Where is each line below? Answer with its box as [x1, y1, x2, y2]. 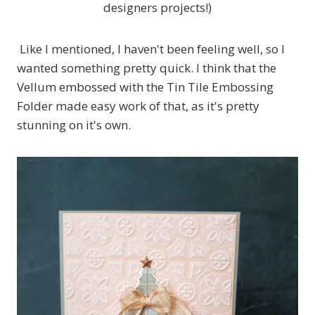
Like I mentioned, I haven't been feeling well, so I [17, 41, 285, 58]
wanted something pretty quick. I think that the [17, 60, 276, 77]
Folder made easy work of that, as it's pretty [17, 98, 259, 115]
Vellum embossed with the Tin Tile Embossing [17, 79, 274, 96]
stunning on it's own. [17, 117, 131, 134]
